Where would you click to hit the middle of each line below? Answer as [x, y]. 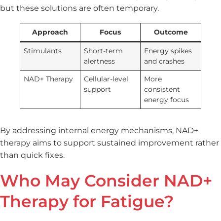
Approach [50, 32]
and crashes [165, 61]
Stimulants [43, 51]
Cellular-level [106, 79]
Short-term [104, 51]
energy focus [167, 99]
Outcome [171, 32]
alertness [100, 61]
